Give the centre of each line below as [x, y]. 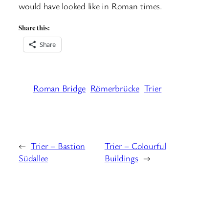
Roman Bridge [60, 88]
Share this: [34, 28]
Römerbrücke [115, 88]
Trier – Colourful [135, 146]
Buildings [121, 158]
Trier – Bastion [58, 146]
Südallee [33, 158]
